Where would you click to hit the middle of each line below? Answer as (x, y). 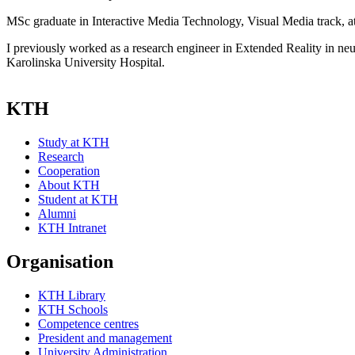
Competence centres (88, 323)
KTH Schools (73, 309)
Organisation (60, 262)
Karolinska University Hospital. (86, 63)
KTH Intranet (72, 228)
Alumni (57, 214)
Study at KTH (74, 143)
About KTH (69, 185)
